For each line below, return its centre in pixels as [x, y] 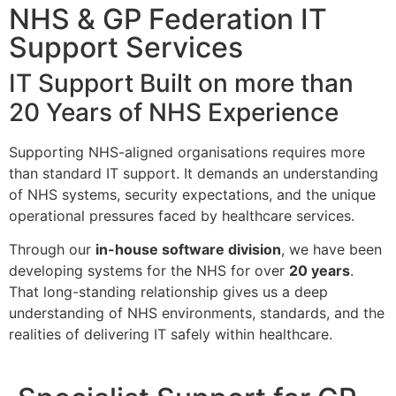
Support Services [126, 47]
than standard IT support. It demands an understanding [194, 173]
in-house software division [188, 250]
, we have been [331, 250]
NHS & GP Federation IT [168, 19]
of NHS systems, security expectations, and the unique [192, 194]
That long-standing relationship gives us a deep [168, 292]
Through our [52, 250]
